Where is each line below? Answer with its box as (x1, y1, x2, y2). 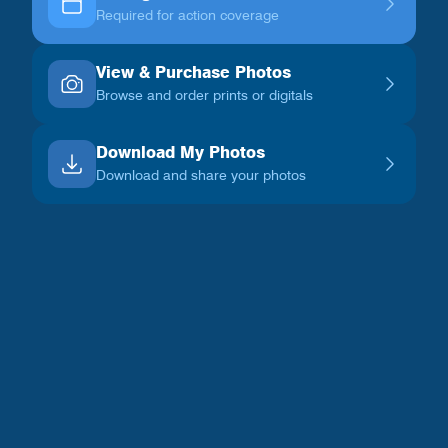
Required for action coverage (96, 9, 279, 23)
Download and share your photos (96, 169, 306, 183)
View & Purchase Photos (96, 66, 291, 82)
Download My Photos (96, 146, 265, 162)
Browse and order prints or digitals (96, 89, 313, 103)
